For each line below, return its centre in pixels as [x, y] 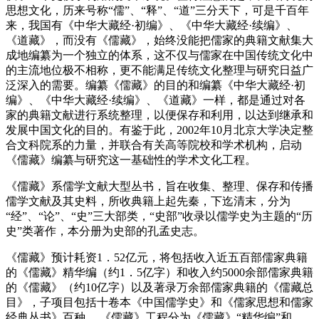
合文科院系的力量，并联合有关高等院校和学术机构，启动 [154, 145]
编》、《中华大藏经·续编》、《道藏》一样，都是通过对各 [156, 100]
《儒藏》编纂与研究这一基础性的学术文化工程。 [131, 159]
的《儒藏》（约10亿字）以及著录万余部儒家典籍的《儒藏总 [159, 287]
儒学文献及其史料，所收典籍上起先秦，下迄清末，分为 [148, 201]
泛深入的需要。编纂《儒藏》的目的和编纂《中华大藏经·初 [156, 85]
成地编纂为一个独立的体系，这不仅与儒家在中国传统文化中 [159, 55]
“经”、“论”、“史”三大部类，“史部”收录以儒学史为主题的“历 [159, 216]
